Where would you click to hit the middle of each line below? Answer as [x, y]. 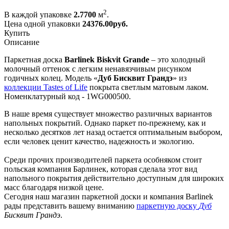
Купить [17, 33]
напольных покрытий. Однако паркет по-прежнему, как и [105, 123]
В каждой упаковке [39, 14]
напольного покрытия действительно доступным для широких [114, 178]
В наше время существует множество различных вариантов [108, 113]
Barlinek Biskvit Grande [108, 59]
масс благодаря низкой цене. [55, 187]
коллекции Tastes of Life [46, 87]
